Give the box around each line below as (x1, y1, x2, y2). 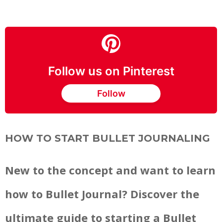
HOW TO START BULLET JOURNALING (5, 132, 210, 145)
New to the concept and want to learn (5, 163, 216, 178)
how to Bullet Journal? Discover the (5, 186, 199, 202)
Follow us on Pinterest (48, 64, 174, 79)
